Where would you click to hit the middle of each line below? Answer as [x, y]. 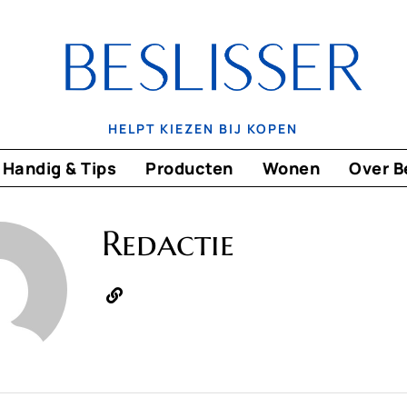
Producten [189, 168]
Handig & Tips [60, 168]
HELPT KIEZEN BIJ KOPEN [203, 128]
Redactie [168, 243]
